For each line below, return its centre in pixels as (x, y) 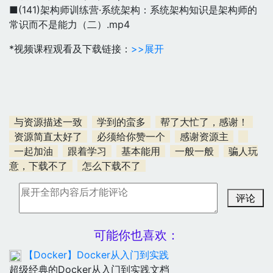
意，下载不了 (38, 166)
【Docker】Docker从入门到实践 (96, 255)
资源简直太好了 (48, 136)
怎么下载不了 (112, 166)
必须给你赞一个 (131, 136)
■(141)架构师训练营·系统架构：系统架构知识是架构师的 (133, 10)
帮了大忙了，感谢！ (204, 122)
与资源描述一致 (48, 122)
